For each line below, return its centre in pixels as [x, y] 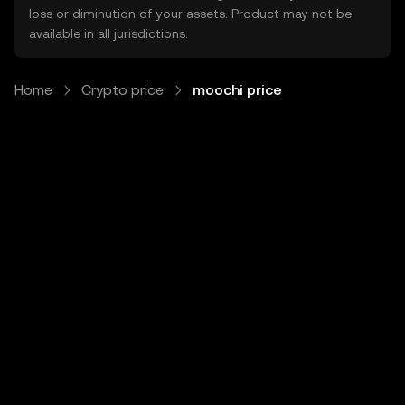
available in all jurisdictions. [108, 33]
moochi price [237, 90]
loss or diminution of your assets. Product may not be [190, 14]
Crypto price [122, 90]
